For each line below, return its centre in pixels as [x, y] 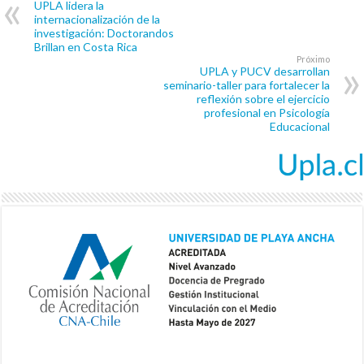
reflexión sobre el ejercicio [263, 99]
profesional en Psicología [266, 113]
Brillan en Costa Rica [86, 47]
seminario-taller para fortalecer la [246, 85]
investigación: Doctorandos [104, 33]
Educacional [299, 127]
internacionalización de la [97, 19]
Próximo [313, 59]
